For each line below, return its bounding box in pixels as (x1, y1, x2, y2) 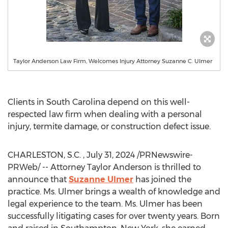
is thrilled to (152, 162, 201, 172)
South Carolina (46, 97, 105, 107)
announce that (8, 175, 69, 184)
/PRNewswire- (135, 150, 193, 160)
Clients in (8, 97, 46, 107)
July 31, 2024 (87, 150, 135, 160)
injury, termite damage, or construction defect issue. (8, 122, 211, 131)
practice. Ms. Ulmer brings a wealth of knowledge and (8, 187, 220, 196)
